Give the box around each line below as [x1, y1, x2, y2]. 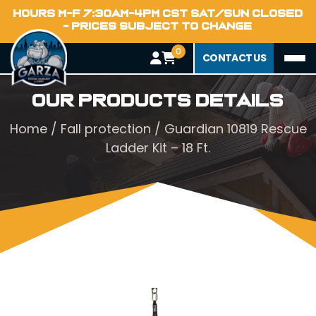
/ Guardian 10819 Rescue [150, 120, 307, 138]
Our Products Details [32, 92, 284, 110]
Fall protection [60, 120, 151, 138]
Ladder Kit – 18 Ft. [106, 139, 210, 157]
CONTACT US [202, 51, 266, 65]
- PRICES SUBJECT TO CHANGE [63, 20, 253, 32]
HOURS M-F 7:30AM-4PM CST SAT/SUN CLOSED [13, 8, 303, 19]
